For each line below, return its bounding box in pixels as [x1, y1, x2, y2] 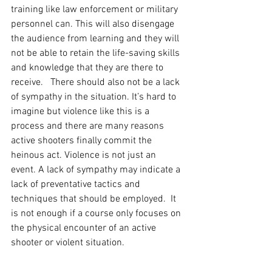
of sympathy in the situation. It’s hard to [11, 91, 178, 104]
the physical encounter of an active [11, 222, 158, 235]
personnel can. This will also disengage [11, 18, 177, 31]
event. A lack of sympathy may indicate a [11, 164, 183, 177]
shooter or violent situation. [11, 237, 124, 250]
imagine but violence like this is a [11, 106, 152, 118]
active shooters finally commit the [11, 135, 154, 148]
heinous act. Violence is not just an [11, 149, 158, 162]
